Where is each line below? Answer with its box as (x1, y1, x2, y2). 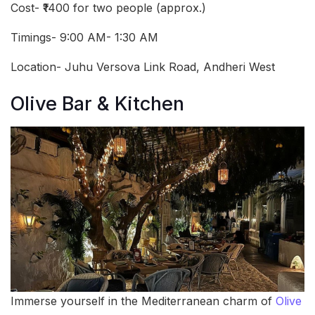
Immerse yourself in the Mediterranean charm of (11, 294, 276, 309)
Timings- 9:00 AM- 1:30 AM (11, 30, 158, 44)
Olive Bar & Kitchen (11, 92, 184, 116)
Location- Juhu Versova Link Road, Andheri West (11, 59, 275, 74)
